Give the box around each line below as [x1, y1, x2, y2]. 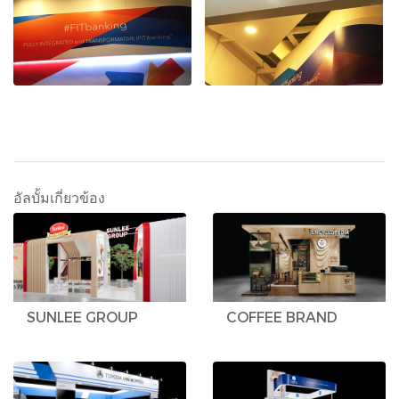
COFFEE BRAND [226, 308, 338, 325]
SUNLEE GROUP [27, 308, 138, 325]
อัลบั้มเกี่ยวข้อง [13, 189, 105, 206]
